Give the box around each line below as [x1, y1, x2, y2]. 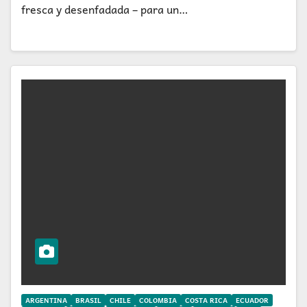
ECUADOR [236, 294, 269, 306]
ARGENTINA [25, 294, 67, 306]
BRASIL [75, 294, 101, 306]
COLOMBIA [139, 294, 177, 306]
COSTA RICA [185, 294, 228, 306]
